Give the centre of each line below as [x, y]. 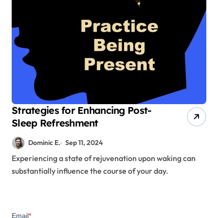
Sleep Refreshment [55, 123]
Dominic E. [44, 143]
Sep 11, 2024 [84, 143]
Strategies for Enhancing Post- [82, 110]
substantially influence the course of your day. [90, 171]
